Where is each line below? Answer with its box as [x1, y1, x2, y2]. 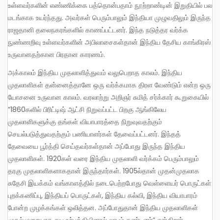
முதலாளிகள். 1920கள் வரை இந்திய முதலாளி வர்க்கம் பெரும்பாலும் [8, 153, 199, 164]
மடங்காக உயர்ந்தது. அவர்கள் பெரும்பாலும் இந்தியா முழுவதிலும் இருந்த [8, 13, 211, 23]
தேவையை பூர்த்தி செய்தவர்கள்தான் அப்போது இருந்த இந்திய [8, 141, 185, 151]
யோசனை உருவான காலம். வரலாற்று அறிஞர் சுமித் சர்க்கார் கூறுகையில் [8, 92, 209, 102]
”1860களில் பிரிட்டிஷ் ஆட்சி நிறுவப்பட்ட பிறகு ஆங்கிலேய [8, 104, 166, 114]
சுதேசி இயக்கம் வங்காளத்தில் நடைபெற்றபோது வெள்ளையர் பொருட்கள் [8, 178, 211, 188]
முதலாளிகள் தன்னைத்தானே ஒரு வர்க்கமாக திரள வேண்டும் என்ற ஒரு [8, 80, 211, 90]
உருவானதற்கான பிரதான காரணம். [8, 50, 105, 60]
